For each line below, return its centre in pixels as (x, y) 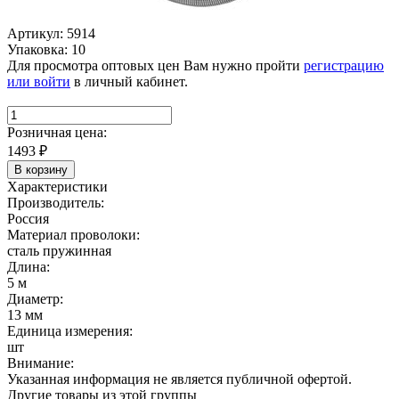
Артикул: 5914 (51, 33)
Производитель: (56, 202)
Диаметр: (35, 298)
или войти (39, 81)
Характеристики (57, 186)
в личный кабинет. (129, 81)
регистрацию (344, 65)
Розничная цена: (57, 132)
